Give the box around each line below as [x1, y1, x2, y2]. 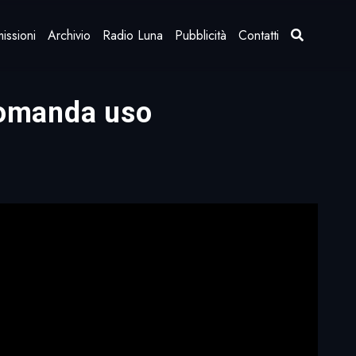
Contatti [238, 26, 280, 44]
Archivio [48, 26, 91, 44]
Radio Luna [103, 26, 164, 44]
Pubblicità [175, 26, 227, 44]
